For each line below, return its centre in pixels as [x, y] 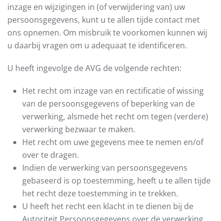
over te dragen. [51, 155]
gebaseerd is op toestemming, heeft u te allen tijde [116, 181]
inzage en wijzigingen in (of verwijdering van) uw [96, 7]
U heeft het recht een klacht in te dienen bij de [108, 206]
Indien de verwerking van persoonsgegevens [105, 168]
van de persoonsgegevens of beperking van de [109, 104]
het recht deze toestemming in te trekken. [100, 193]
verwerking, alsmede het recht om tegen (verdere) [115, 116]
